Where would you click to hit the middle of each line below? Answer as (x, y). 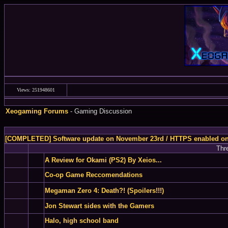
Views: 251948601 (36, 90)
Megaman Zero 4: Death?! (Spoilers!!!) (104, 191)
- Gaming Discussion (100, 111)
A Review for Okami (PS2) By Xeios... (103, 160)
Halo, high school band (82, 221)
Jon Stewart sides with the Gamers (99, 206)
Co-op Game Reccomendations (94, 175)
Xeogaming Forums (37, 111)
